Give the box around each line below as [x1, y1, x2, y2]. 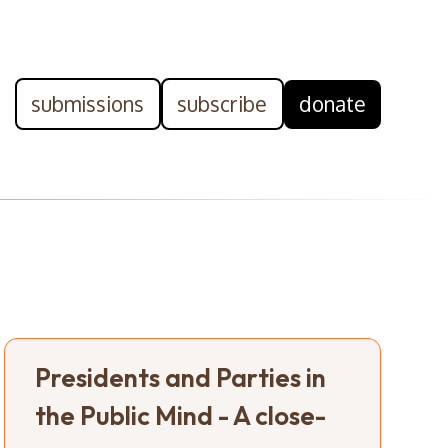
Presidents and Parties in [35, 360, 327, 394]
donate [298, 90, 366, 117]
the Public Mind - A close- [35, 398, 327, 432]
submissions [31, 90, 145, 117]
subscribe [177, 90, 268, 117]
